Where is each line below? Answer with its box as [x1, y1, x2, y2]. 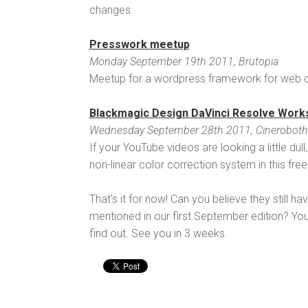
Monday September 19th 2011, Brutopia [89, 55, 278, 69]
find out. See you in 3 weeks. [89, 227, 228, 241]
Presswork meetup [89, 38, 190, 52]
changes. [89, 3, 133, 17]
